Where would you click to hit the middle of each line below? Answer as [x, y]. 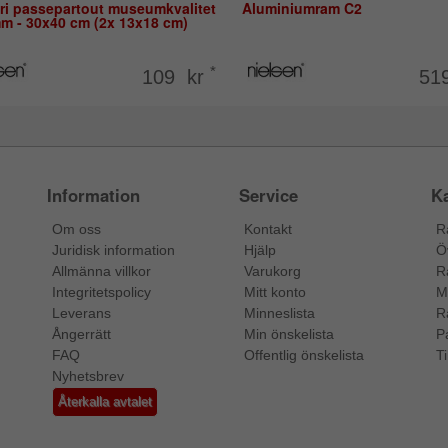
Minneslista [279, 313]
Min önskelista [288, 334]
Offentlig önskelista [303, 355]
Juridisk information [114, 250]
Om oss [77, 229]
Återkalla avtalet [105, 402]
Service [268, 195]
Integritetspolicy [102, 292]
